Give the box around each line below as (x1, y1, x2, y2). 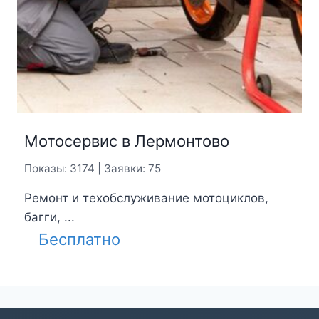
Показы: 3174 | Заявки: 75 (23, 162, 161, 176)
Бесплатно (38, 229, 120, 249)
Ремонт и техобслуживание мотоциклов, (23, 190, 268, 205)
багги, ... (23, 209, 75, 224)
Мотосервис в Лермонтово (23, 132, 229, 151)
